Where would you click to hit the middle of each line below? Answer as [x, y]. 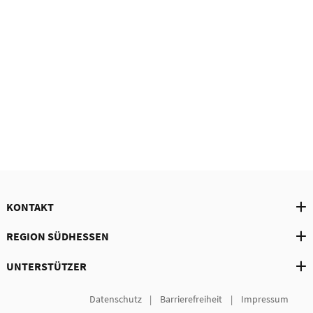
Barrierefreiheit [191, 299]
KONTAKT [30, 206]
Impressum [264, 299]
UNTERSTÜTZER [46, 266]
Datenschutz [115, 299]
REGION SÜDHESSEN [57, 236]
